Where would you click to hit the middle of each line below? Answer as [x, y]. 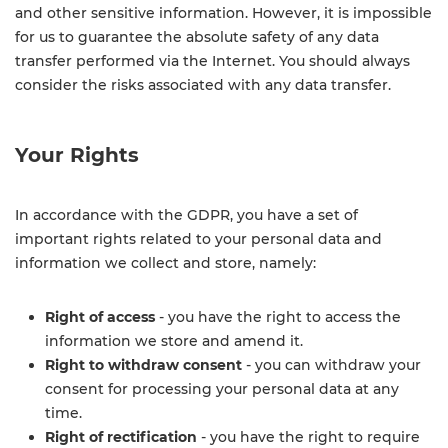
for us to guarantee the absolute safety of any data [197, 37]
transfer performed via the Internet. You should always [212, 61]
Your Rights [77, 155]
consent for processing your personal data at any [222, 389]
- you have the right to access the [278, 317]
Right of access [100, 317]
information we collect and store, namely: [165, 263]
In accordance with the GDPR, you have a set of [186, 215]
